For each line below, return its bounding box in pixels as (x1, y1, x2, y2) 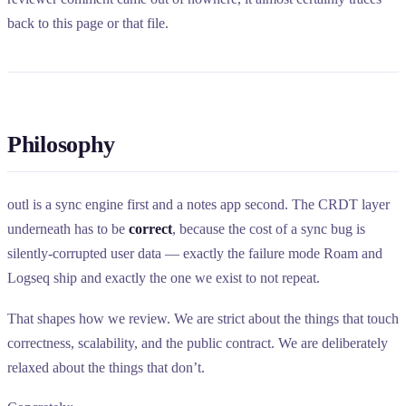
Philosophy (7, 130, 115, 159)
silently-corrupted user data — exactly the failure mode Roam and (7, 246, 382, 262)
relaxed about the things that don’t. (7, 359, 205, 375)
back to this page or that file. (7, 14, 169, 31)
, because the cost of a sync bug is (172, 221, 365, 237)
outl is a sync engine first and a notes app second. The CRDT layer (7, 197, 390, 213)
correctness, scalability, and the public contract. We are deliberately (7, 334, 388, 351)
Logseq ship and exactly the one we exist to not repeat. (7, 270, 320, 286)
